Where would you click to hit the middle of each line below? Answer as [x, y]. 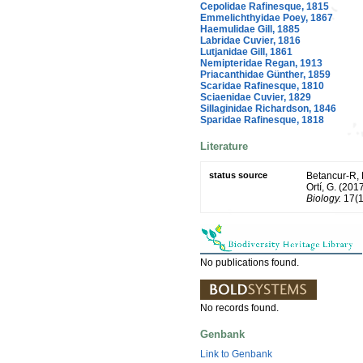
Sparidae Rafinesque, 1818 [262, 120]
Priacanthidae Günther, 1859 [265, 74]
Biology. [324, 198]
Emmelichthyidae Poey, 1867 [267, 17]
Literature [224, 147]
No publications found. [250, 262]
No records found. [239, 307]
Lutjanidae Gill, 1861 [246, 51]
